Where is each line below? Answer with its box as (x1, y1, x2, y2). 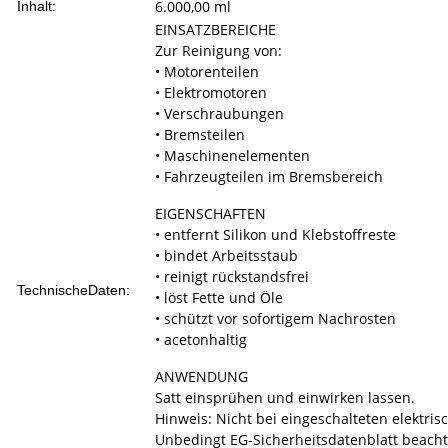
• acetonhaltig (155, 330, 247, 350)
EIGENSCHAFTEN (155, 204, 266, 224)
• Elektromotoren (155, 83, 267, 103)
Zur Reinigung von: (155, 41, 282, 61)
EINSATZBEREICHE (155, 20, 276, 40)
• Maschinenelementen (155, 146, 310, 166)
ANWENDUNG (155, 367, 248, 387)
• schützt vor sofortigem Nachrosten (155, 309, 396, 329)
